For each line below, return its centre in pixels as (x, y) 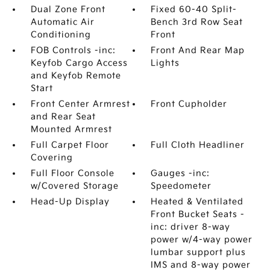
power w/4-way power (202, 240)
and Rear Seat (63, 117)
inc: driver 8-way (191, 227)
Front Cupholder (189, 104)
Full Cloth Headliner (198, 145)
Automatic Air (62, 22)
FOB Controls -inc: (73, 50)
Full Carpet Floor (70, 145)
